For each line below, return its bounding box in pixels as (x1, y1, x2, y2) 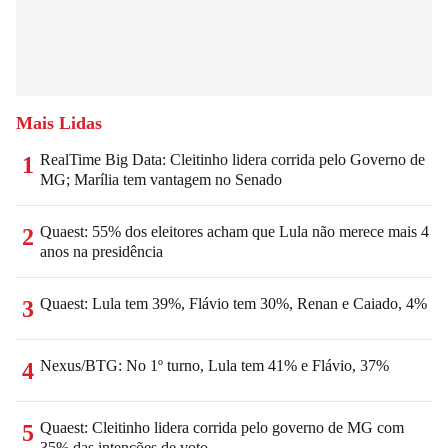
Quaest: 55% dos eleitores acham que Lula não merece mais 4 (40, 222, 429, 240)
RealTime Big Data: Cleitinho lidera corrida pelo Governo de (40, 150, 425, 168)
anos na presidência (40, 242, 163, 260)
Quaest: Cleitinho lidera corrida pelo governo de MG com (40, 418, 404, 436)
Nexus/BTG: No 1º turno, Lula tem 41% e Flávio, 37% (40, 356, 389, 374)
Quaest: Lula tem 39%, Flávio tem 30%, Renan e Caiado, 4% (40, 294, 427, 312)
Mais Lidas (16, 112, 102, 133)
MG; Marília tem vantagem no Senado (40, 170, 282, 188)
